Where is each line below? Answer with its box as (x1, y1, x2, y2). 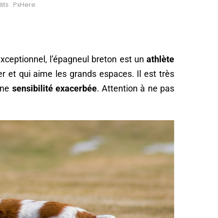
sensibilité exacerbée (9, 83, 97, 93)
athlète (144, 54, 175, 64)
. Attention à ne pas (96, 83, 175, 93)
